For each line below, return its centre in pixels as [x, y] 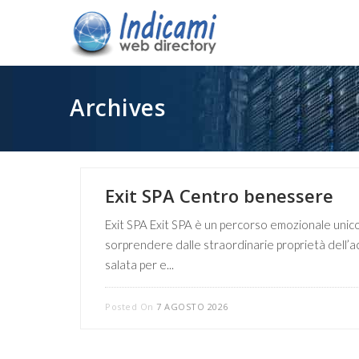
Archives [117, 108]
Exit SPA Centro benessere [219, 196]
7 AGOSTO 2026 [191, 307]
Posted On [129, 307]
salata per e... [139, 265]
